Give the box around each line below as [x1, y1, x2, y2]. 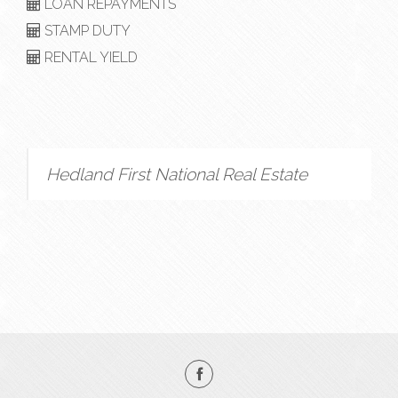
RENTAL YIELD [41, 49, 138, 67]
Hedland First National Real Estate [46, 164, 307, 185]
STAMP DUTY [41, 22, 131, 40]
